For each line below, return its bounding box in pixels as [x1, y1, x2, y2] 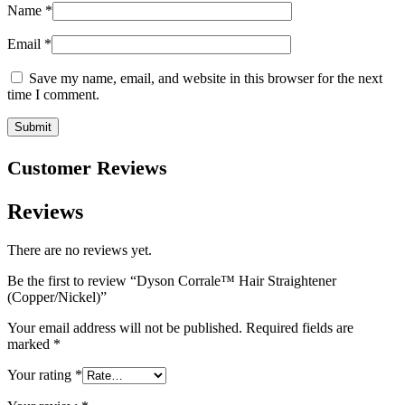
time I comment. [7, 87, 99, 103]
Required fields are [246, 320, 353, 336]
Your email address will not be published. [7, 320, 242, 336]
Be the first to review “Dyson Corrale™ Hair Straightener [7, 273, 336, 289]
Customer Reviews [7, 156, 167, 180]
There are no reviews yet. [7, 242, 152, 259]
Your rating [7, 367, 75, 383]
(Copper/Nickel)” [7, 289, 107, 306]
